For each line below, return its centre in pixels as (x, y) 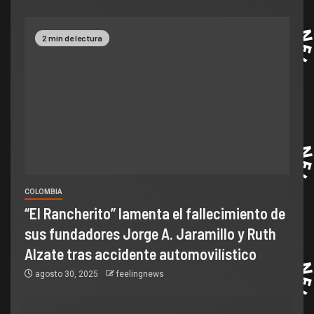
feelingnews (140, 274)
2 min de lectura (72, 38)
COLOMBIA (43, 192)
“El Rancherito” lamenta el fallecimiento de (155, 213)
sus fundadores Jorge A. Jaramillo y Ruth (150, 233)
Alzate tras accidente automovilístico (141, 254)
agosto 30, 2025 (67, 274)
